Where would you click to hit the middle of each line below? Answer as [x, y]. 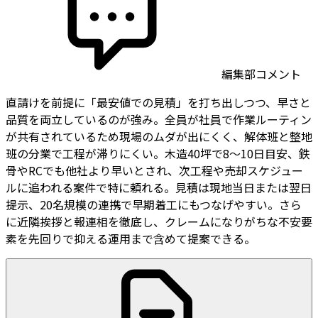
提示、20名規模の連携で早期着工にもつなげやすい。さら [154, 205]
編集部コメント [260, 74]
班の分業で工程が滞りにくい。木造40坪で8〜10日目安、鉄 [158, 154]
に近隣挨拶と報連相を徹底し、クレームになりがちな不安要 [159, 222]
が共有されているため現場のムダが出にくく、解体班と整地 [159, 137]
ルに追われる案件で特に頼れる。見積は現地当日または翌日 [159, 188]
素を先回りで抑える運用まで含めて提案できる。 [131, 239]
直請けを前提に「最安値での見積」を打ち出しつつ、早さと [158, 103]
